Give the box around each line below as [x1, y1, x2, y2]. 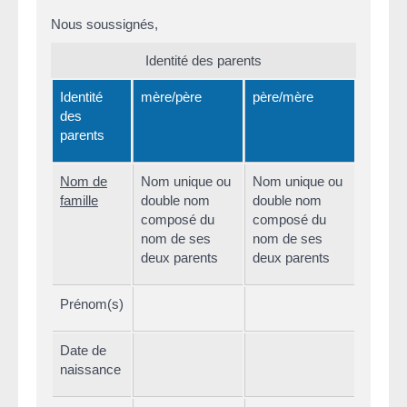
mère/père [141, 89, 202, 105]
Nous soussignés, [51, 15, 158, 32]
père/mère [253, 89, 313, 105]
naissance [60, 362, 121, 378]
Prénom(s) [60, 296, 124, 313]
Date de [60, 342, 106, 359]
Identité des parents [145, 53, 262, 69]
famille [60, 193, 98, 209]
